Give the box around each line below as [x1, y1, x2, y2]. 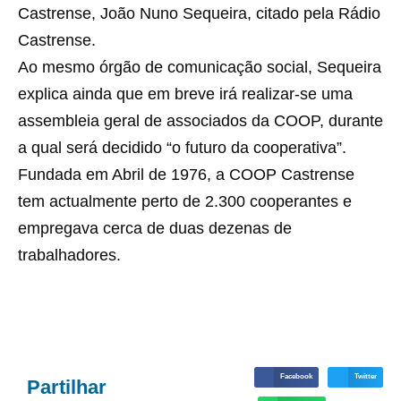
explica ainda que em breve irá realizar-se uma [18, 85, 353, 103]
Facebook [279, 372, 312, 381]
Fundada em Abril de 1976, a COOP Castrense [18, 166, 354, 183]
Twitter [354, 372, 377, 381]
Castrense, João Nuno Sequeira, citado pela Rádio [18, 4, 380, 22]
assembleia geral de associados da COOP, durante [18, 112, 383, 130]
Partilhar [27, 375, 107, 398]
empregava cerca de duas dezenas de [18, 219, 292, 237]
